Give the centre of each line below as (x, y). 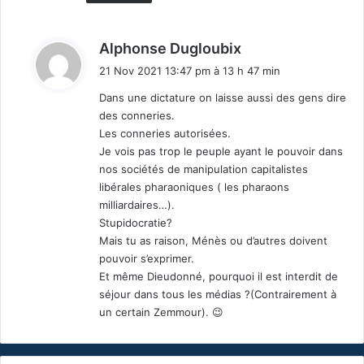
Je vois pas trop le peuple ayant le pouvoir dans (221, 152)
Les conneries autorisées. (165, 134)
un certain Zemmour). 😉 (161, 312)
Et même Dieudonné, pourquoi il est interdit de (219, 277)
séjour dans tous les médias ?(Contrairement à (218, 295)
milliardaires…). (137, 205)
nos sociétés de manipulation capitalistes (204, 169)
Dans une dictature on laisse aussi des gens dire (223, 98)
